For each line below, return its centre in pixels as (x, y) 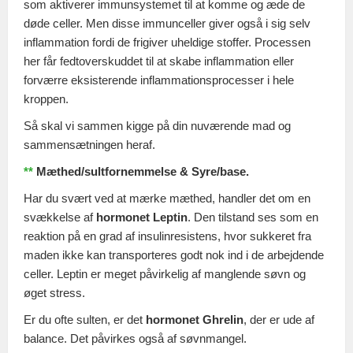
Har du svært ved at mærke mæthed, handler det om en (167, 198)
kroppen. (46, 98)
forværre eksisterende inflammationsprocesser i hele (159, 80)
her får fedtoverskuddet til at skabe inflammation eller (159, 61)
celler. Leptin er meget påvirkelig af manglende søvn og (165, 273)
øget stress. (54, 292)
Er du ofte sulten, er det (85, 319)
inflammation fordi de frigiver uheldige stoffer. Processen (167, 42)
